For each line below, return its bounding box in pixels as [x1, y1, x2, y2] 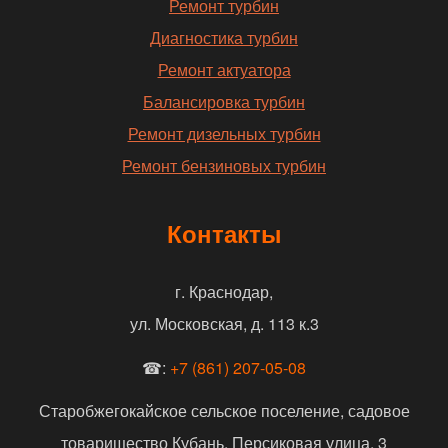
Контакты [166, 215, 282, 250]
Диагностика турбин [150, 25, 298, 49]
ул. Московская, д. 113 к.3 [129, 311, 319, 335]
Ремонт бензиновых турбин [122, 153, 326, 177]
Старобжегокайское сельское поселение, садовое [38, 398, 410, 422]
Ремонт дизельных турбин [127, 121, 321, 145]
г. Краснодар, [175, 279, 273, 303]
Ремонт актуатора [157, 57, 291, 81]
